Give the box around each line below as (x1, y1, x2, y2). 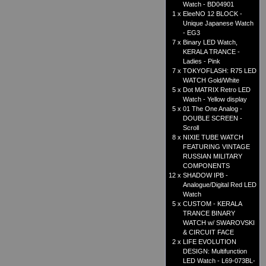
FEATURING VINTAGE (183, 143, 250, 151)
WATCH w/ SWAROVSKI (183, 219, 255, 227)
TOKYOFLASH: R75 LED (183, 67, 256, 75)
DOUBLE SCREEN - (183, 115, 242, 122)
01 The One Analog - (183, 105, 242, 113)
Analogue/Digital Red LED (183, 181, 256, 189)
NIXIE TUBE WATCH (183, 134, 243, 141)
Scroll (183, 124, 199, 132)
